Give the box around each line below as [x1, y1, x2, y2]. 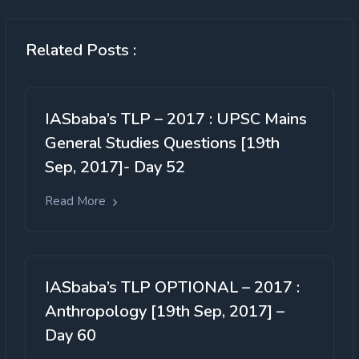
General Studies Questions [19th [45, 132, 280, 155]
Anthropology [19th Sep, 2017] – [45, 300, 284, 322]
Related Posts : [26, 39, 136, 62]
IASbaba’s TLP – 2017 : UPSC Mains [45, 108, 307, 131]
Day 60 [45, 324, 96, 346]
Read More [45, 193, 109, 210]
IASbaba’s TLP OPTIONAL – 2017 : [45, 276, 300, 298]
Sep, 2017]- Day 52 [45, 156, 185, 179]
